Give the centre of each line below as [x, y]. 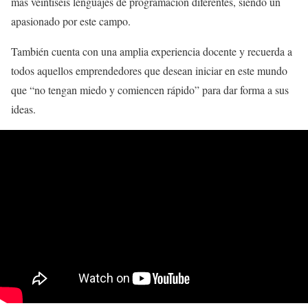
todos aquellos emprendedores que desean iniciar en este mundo [149, 70]
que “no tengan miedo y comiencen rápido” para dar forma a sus [150, 89]
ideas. [23, 109]
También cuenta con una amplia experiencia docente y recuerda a [152, 51]
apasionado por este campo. [71, 21]
